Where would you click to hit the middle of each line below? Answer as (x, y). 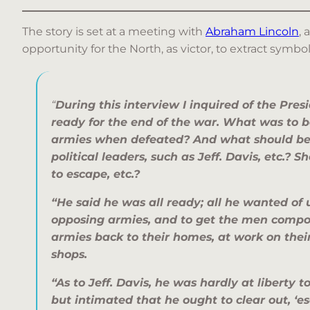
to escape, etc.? (95, 174)
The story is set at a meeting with (114, 32)
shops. (69, 255)
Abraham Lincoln (252, 32)
